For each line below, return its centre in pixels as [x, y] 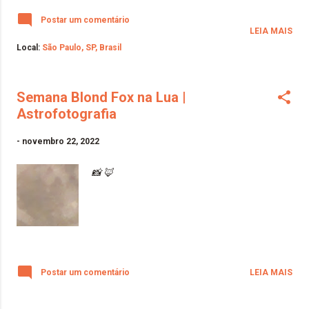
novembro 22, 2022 [61, 141]
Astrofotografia [67, 113]
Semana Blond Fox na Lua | [101, 97]
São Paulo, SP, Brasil [82, 47]
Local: [29, 47]
